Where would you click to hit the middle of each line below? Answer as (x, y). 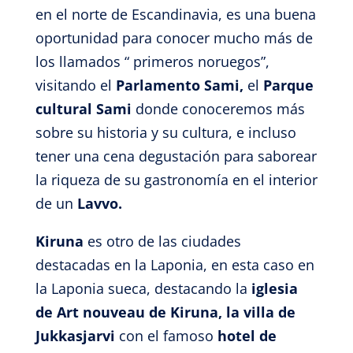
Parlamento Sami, (181, 85)
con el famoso (166, 336)
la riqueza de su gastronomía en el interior (176, 180)
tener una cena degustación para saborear (176, 156)
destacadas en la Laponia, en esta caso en (175, 265)
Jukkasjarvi (75, 336)
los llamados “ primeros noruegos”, (152, 61)
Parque (288, 85)
